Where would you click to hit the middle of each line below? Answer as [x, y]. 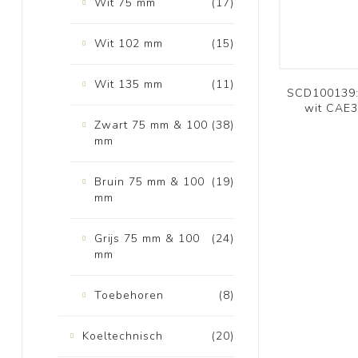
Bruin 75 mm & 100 [149, 181]
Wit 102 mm [128, 43]
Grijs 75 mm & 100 [147, 238]
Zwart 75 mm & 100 [151, 125]
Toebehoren [129, 295]
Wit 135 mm [128, 84]
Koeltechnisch [122, 336]
